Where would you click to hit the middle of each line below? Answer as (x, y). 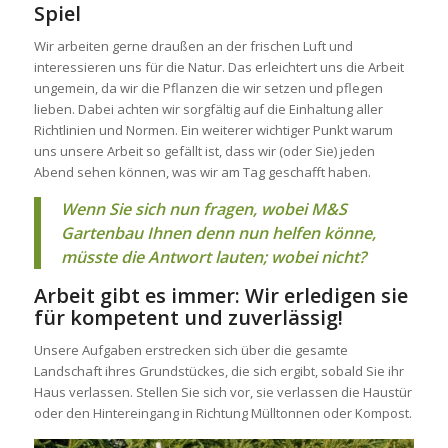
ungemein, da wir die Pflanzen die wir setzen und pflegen (208, 88)
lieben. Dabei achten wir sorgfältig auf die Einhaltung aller (208, 109)
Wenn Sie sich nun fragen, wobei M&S (203, 208)
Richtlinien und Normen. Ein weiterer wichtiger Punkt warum (213, 130)
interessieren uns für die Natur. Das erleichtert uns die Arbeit (218, 67)
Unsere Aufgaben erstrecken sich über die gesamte (190, 349)
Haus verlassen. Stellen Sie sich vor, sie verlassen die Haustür (222, 391)
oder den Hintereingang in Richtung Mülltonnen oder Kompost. (222, 412)
